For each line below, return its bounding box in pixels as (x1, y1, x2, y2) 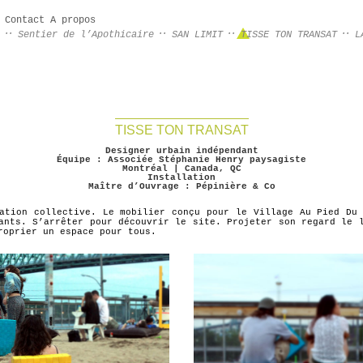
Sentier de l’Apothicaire (18, 29, 154, 41)
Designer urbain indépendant (105, 146, 258, 156)
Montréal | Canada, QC (122, 164, 241, 174)
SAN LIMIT (172, 29, 223, 41)
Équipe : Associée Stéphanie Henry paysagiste (57, 155, 306, 165)
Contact (5, 15, 45, 26)
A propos (50, 15, 96, 26)
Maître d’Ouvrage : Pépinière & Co (88, 181, 275, 192)
